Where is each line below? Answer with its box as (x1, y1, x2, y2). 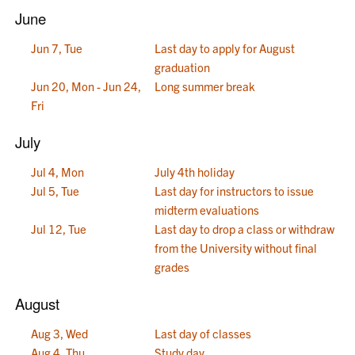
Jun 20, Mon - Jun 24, (31, 78, 142, 94)
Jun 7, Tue (31, 40, 83, 55)
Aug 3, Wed (31, 326, 89, 341)
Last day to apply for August (155, 40, 296, 55)
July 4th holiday (155, 164, 235, 179)
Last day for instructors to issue (155, 183, 315, 198)
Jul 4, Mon (31, 164, 85, 179)
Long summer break (155, 78, 256, 94)
